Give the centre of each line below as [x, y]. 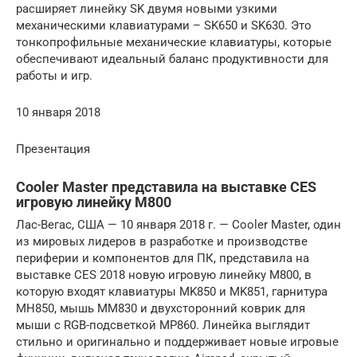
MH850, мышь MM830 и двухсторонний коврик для [161, 308]
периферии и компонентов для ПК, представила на [163, 258]
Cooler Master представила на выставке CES [166, 186]
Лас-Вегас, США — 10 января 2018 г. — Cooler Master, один [178, 224]
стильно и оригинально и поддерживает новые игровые [177, 341]
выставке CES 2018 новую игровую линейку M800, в [164, 275]
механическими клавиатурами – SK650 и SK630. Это [164, 25]
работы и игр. [54, 75]
